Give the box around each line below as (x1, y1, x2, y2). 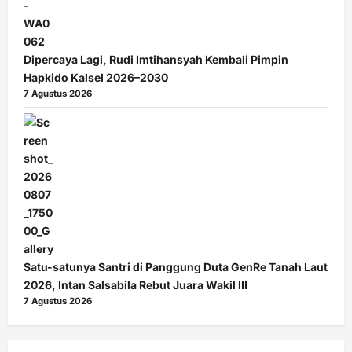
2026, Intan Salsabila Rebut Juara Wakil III (24, 278, 247, 292)
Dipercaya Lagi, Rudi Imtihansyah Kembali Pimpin (24, 53, 288, 67)
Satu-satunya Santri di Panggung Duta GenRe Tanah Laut (24, 260, 328, 274)
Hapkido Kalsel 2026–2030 (24, 71, 168, 85)
